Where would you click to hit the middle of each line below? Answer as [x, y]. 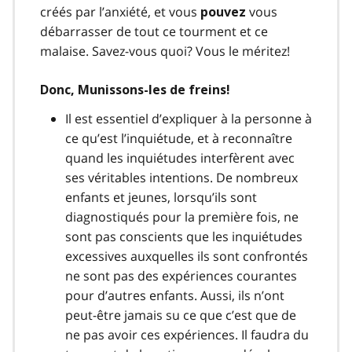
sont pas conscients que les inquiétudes [184, 236]
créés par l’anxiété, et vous [120, 11]
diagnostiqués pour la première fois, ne [182, 216]
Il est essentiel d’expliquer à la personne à [189, 118]
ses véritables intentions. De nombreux [181, 177]
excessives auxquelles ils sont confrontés [187, 256]
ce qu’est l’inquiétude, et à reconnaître [179, 138]
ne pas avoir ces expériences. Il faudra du [187, 334]
